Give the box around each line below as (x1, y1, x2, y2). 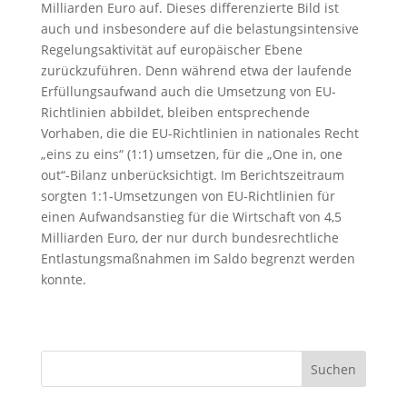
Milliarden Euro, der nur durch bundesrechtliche (40, 228, 339, 246)
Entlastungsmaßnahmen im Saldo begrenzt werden (40, 249, 355, 267)
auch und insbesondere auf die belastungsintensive (40, 19, 359, 37)
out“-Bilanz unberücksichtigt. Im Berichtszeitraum (40, 165, 344, 184)
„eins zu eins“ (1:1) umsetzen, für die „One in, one (40, 144, 342, 163)
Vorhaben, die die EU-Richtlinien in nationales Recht (40, 124, 359, 142)
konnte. (40, 270, 86, 288)
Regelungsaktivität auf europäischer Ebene (40, 40, 303, 58)
